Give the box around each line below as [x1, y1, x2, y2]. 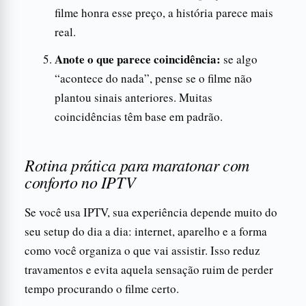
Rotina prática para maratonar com [25, 153, 249, 176]
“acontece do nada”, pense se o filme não [55, 70, 252, 86]
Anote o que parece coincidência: [55, 50, 221, 68]
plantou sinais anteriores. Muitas [55, 89, 212, 105]
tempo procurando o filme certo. [25, 280, 179, 296]
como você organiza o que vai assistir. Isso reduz [25, 242, 260, 258]
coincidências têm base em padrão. [55, 108, 223, 124]
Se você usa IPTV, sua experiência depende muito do [25, 204, 277, 220]
